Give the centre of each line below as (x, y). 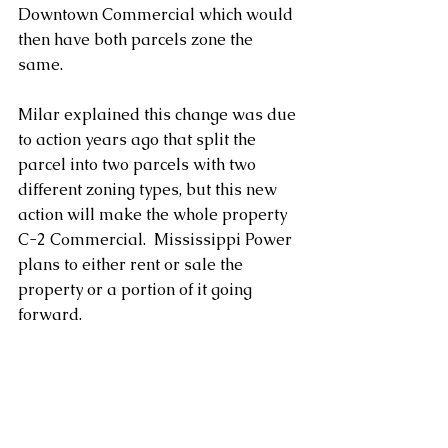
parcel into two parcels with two (139, 164)
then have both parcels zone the (137, 39)
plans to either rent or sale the (132, 264)
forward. (50, 314)
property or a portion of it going (137, 289)
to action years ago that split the (139, 139)
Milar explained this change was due (159, 114)
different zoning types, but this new (149, 189)
